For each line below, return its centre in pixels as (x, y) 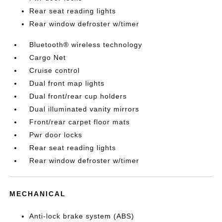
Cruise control (55, 71)
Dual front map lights (67, 83)
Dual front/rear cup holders (78, 96)
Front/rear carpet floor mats (80, 122)
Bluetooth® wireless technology (86, 45)
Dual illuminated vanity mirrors (84, 109)
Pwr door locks (56, 135)
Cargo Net (48, 58)
